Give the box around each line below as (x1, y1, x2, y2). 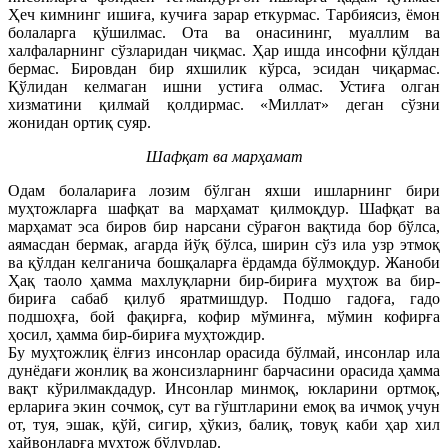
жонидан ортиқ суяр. (8, 113, 151, 131)
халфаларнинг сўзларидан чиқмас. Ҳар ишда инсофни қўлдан (8, 41, 440, 59)
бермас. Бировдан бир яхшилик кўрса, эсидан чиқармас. (8, 59, 440, 77)
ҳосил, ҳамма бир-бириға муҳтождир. (8, 325, 265, 343)
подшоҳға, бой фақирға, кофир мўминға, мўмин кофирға (8, 307, 440, 325)
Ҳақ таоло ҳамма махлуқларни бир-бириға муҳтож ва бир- (8, 271, 440, 289)
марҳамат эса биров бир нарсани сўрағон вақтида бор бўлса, (8, 217, 440, 235)
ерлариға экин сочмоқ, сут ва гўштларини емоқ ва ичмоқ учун (8, 397, 440, 415)
